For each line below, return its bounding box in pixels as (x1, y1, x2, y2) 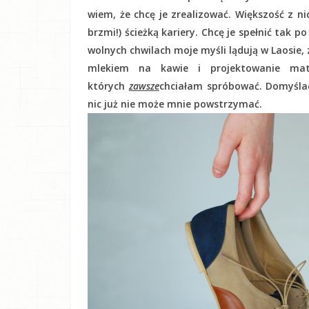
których (88, 79, 129, 92)
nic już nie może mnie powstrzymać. (88, 97, 262, 110)
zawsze (128, 79, 159, 92)
